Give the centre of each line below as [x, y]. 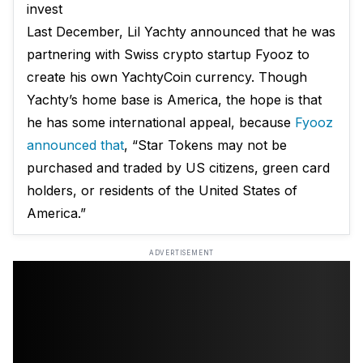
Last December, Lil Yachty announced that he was [181, 32]
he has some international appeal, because [161, 122]
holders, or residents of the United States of [162, 190]
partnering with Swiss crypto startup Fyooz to [168, 54]
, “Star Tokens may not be [205, 145]
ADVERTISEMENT [181, 253]
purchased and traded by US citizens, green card [178, 168]
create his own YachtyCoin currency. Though [167, 77]
